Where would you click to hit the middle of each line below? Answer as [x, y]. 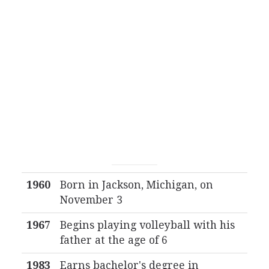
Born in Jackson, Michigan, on [136, 185]
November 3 [91, 200]
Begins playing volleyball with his [147, 225]
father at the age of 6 [113, 240]
